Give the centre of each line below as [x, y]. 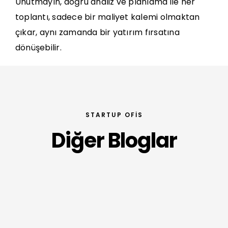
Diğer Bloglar [114, 141]
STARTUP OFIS [114, 115]
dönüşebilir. [38, 48]
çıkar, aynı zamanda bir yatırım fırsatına [97, 33]
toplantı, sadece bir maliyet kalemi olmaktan [108, 17]
